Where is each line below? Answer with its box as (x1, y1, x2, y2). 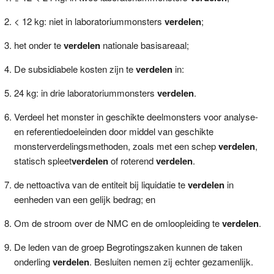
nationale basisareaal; (100, 38, 189, 51)
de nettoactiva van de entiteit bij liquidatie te (13, 177, 188, 191)
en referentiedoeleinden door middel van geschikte (13, 124, 213, 138)
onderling (13, 254, 53, 268)
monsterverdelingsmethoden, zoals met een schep (13, 139, 218, 152)
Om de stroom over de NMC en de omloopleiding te (13, 216, 222, 229)
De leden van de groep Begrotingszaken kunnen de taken (13, 240, 242, 253)
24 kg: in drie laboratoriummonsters (13, 86, 157, 99)
